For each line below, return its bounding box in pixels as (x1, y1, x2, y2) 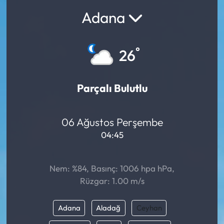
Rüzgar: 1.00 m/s (79, 175, 144, 186)
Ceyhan (136, 202, 162, 212)
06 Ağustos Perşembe (61, 115, 163, 129)
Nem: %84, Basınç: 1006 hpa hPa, (49, 163, 174, 174)
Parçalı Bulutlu (76, 81, 147, 95)
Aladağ (96, 202, 121, 212)
